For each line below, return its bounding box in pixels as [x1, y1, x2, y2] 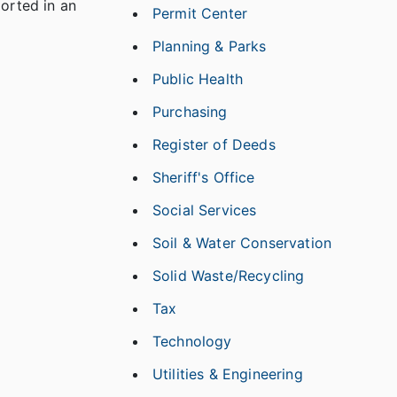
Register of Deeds [152, 136, 276, 153]
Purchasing [152, 103, 228, 121]
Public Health [152, 70, 244, 88]
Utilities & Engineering [152, 365, 303, 383]
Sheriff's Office [152, 168, 255, 186]
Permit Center [152, 4, 248, 22]
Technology [152, 332, 232, 350]
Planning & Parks [152, 37, 267, 55]
